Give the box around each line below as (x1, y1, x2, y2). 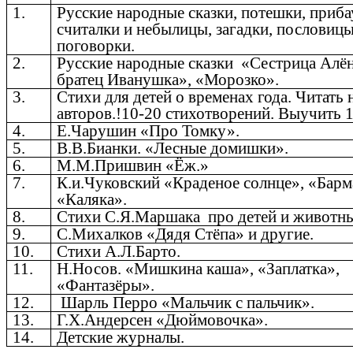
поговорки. (57, 36, 136, 56)
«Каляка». (57, 190, 128, 210)
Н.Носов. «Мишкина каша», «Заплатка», (57, 259, 340, 279)
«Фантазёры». (57, 276, 155, 295)
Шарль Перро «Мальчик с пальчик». (57, 293, 315, 313)
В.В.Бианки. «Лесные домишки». (57, 139, 289, 158)
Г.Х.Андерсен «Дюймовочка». (57, 310, 269, 330)
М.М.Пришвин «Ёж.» (57, 156, 210, 176)
